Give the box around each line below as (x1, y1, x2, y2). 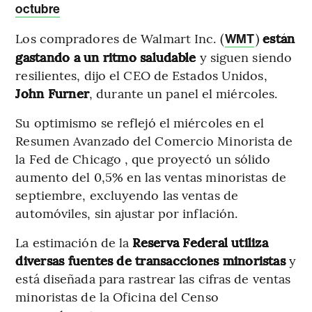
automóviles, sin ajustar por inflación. (15, 204, 238, 222)
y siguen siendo (199, 48, 292, 66)
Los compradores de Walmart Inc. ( (15, 29, 224, 47)
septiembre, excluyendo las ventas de (15, 186, 238, 204)
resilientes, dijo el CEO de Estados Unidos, (15, 66, 267, 84)
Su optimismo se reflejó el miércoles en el (15, 114, 265, 132)
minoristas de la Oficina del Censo (15, 288, 219, 306)
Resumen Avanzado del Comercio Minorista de (15, 132, 293, 150)
